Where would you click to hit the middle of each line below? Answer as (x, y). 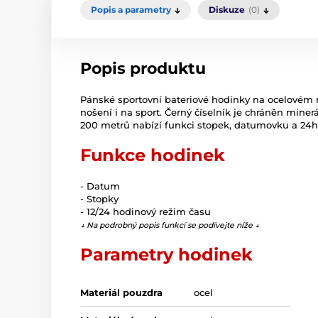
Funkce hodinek (153, 155)
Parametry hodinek (166, 255)
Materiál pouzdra (121, 293)
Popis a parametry (131, 10)
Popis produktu (143, 69)
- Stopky (99, 199)
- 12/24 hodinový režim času (146, 212)
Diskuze (227, 10)
